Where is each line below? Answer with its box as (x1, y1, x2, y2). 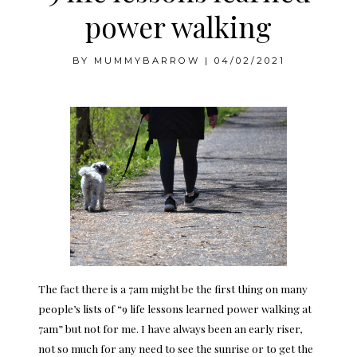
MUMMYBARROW (93, 55, 200, 67)
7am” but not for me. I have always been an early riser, (38, 321, 303, 336)
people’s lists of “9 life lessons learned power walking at (38, 301, 312, 316)
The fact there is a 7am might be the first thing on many (38, 281, 308, 296)
